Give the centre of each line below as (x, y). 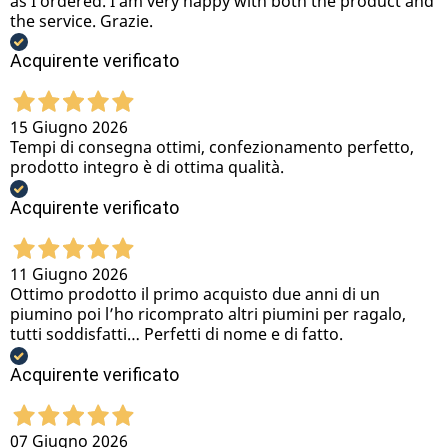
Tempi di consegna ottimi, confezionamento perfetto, (212, 147)
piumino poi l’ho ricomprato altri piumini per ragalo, (208, 314)
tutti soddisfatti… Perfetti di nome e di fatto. (176, 334)
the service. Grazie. (81, 20)
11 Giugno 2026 (69, 274)
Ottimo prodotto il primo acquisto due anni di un (195, 294)
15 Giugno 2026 (69, 127)
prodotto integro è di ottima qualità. (147, 167)
